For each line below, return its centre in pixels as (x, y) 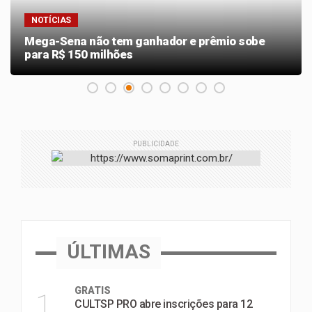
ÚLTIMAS (109, 252)
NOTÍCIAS (52, 20)
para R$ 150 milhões (79, 54)
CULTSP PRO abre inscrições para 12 (163, 304)
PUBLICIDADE (156, 144)
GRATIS (93, 290)
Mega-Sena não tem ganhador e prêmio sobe (145, 41)
